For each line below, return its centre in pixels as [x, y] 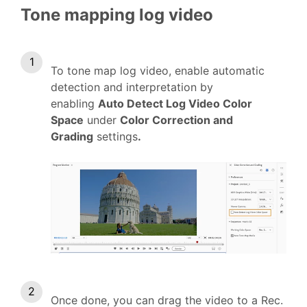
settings [115, 137]
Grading [72, 137]
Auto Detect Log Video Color [175, 104]
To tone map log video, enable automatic [158, 71]
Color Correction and [176, 120]
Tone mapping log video [117, 14]
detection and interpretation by [132, 87]
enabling [74, 104]
